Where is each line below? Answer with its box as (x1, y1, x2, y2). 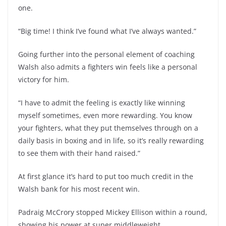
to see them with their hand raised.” (18, 148, 140, 158)
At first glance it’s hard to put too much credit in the (18, 172, 193, 181)
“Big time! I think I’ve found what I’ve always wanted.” (18, 26, 196, 36)
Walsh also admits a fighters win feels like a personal (18, 62, 197, 72)
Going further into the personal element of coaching (18, 49, 195, 59)
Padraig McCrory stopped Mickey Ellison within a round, (18, 207, 207, 217)
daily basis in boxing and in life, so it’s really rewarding (18, 136, 204, 145)
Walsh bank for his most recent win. (18, 184, 140, 194)
